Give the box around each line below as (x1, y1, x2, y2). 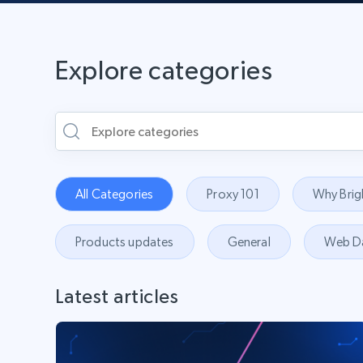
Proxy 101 (207, 186, 259, 202)
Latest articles (55, 285, 179, 307)
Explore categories (55, 56, 273, 85)
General (227, 234, 271, 250)
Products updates (75, 234, 174, 250)
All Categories (75, 186, 154, 202)
